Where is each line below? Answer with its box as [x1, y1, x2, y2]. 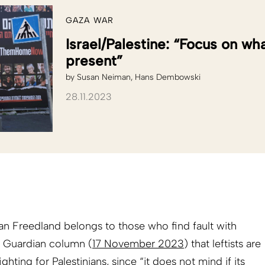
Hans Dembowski [135, 72, 201, 83]
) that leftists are [184, 237, 261, 251]
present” [66, 52, 122, 70]
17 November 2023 [92, 237, 184, 251]
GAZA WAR [66, 15, 114, 26]
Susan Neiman [77, 72, 131, 83]
